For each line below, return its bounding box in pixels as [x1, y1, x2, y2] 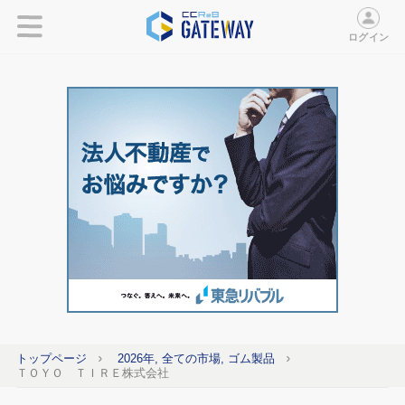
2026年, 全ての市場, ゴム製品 [118, 351, 276, 365]
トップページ [15, 351, 87, 365]
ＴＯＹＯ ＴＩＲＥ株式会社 [15, 365, 169, 380]
